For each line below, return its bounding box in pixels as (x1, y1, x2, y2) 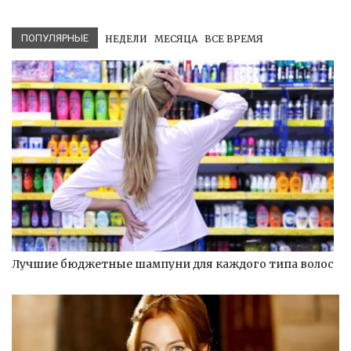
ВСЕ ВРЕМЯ (204, 32, 263, 45)
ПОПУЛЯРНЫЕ (21, 31, 89, 44)
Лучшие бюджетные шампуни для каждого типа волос (12, 257, 334, 272)
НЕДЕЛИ (105, 32, 147, 45)
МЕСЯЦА (154, 32, 197, 45)
